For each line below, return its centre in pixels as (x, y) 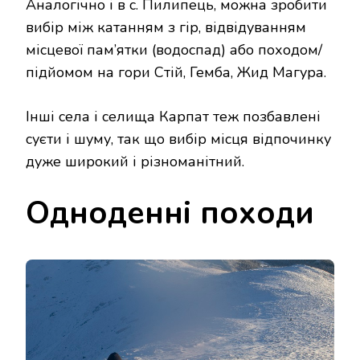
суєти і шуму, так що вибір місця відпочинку (178, 139)
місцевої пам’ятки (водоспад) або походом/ (174, 50)
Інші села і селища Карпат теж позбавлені (173, 117)
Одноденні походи (170, 214)
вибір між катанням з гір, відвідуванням (166, 28)
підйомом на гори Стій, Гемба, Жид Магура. (176, 73)
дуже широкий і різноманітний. (135, 162)
